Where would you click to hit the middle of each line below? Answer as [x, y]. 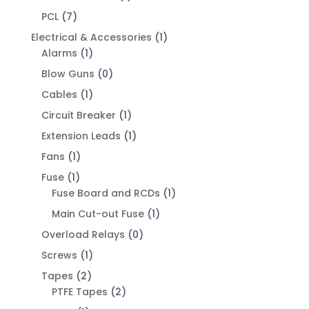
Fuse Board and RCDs [106, 193]
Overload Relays [83, 235]
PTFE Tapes [79, 292]
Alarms [59, 53]
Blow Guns [68, 74]
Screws [59, 256]
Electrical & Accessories [91, 38]
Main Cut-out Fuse [98, 214]
